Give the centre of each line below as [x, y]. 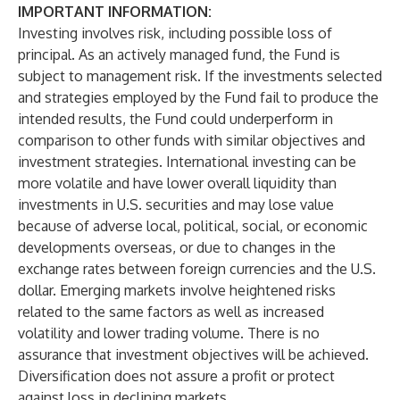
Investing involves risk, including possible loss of [175, 33]
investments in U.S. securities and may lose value [176, 204]
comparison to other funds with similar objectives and [192, 140]
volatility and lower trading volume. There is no [169, 333]
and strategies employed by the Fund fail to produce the [198, 97]
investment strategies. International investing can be [187, 162]
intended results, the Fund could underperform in [175, 119]
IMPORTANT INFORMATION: [115, 12]
